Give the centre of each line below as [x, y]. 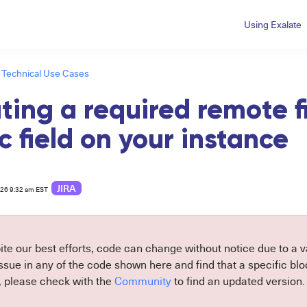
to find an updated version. [238, 281]
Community [143, 281]
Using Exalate [273, 24]
